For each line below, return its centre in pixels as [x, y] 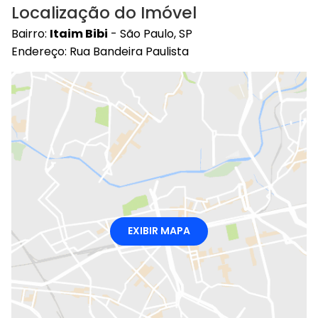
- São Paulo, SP [150, 33]
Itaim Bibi [79, 33]
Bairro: [31, 33]
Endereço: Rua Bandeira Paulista [100, 51]
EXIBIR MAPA [159, 230]
